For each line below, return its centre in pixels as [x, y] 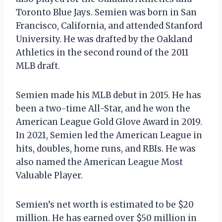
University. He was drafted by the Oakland [104, 39]
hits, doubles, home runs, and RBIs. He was [106, 148]
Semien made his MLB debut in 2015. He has [109, 95]
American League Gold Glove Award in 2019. [109, 122]
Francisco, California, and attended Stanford [109, 26]
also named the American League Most [99, 162]
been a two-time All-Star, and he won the [103, 108]
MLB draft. [38, 66]
